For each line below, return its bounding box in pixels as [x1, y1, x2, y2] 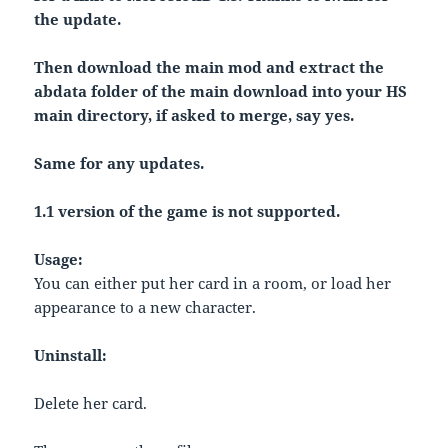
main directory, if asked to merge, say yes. [34, 105, 355, 126]
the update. [34, 9, 122, 30]
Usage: [34, 249, 84, 270]
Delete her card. [34, 393, 148, 414]
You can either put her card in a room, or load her [34, 273, 392, 294]
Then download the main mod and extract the [34, 57, 385, 78]
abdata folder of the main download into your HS [34, 81, 408, 102]
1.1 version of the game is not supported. [34, 201, 341, 222]
